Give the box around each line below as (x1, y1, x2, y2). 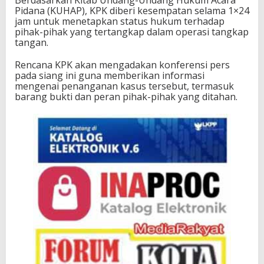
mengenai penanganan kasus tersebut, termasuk (15, 79, 234, 93)
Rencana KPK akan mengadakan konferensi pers (15, 58, 230, 71)
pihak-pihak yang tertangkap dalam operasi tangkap (15, 25, 249, 38)
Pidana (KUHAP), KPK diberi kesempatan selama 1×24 (15, 4, 249, 17)
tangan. (15, 35, 48, 49)
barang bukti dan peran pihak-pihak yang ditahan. (15, 90, 237, 103)
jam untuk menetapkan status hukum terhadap (15, 14, 225, 28)
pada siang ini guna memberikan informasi (15, 68, 204, 82)
